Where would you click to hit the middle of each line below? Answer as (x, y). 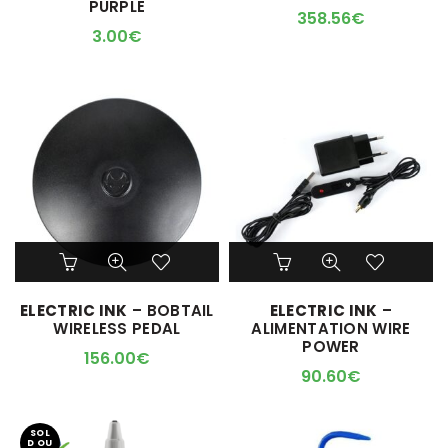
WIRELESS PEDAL (117, 328)
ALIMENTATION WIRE (331, 328)
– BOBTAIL (170, 310)
